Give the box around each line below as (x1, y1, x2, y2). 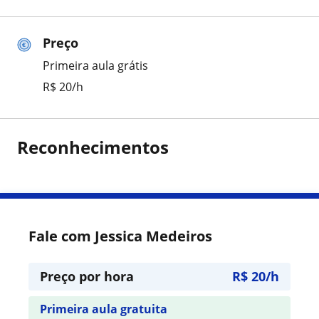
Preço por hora (40, 268, 134, 285)
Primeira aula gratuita (40, 301, 167, 317)
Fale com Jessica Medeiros (28, 226, 212, 246)
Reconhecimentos (17, 135, 169, 159)
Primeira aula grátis (43, 58, 148, 73)
